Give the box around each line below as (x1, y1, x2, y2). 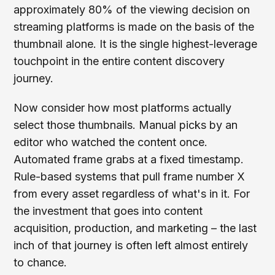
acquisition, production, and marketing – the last (14, 222, 257, 234)
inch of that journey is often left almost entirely (14, 239, 249, 252)
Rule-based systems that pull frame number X (14, 170, 246, 183)
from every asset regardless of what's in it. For (14, 187, 250, 200)
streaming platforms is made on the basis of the (14, 20, 255, 33)
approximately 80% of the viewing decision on (14, 3, 250, 16)
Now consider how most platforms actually (14, 101, 232, 114)
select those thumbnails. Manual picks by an (14, 118, 238, 131)
